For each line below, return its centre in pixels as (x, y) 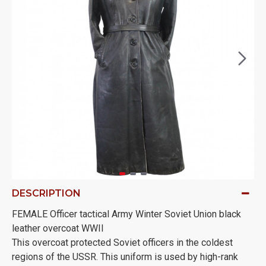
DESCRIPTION (46, 193)
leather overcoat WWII (58, 228)
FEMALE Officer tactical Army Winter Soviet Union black (126, 214)
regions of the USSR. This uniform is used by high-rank (125, 257)
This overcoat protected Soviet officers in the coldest (122, 243)
